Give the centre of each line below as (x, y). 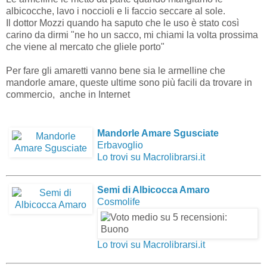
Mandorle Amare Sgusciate (158, 133)
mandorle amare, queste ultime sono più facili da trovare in (129, 83)
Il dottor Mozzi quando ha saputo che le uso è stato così (122, 23)
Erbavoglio (120, 145)
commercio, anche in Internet (69, 95)
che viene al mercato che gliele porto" (85, 47)
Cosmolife (119, 202)
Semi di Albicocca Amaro (153, 190)
